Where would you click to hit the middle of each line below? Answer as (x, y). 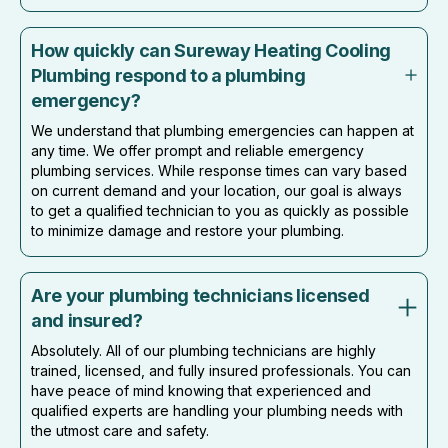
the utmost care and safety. (120, 430)
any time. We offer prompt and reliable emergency (197, 150)
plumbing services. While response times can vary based (219, 170)
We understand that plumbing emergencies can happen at (222, 130)
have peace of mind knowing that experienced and (201, 390)
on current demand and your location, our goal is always (216, 190)
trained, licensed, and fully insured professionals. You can (221, 370)
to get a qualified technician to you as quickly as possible (220, 210)
